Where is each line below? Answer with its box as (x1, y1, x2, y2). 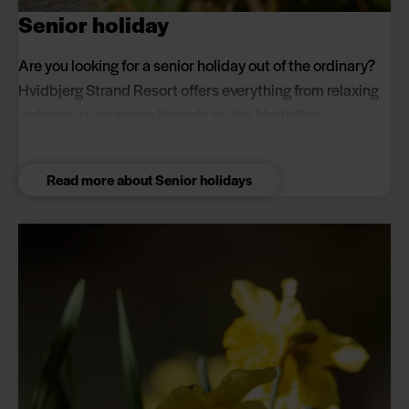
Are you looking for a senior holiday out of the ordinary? (18, 54, 375, 77)
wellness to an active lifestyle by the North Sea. (18, 103, 326, 126)
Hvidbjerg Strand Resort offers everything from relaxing (18, 79, 379, 101)
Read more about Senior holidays (47, 170, 252, 190)
